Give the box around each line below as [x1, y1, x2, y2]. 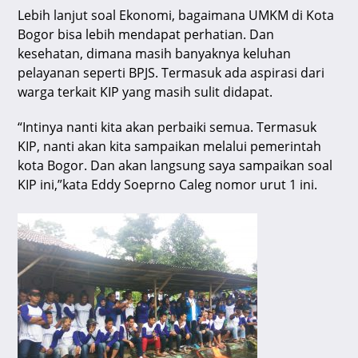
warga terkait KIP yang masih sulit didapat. [18, 83, 273, 101]
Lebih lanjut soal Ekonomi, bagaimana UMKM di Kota [18, 6, 335, 25]
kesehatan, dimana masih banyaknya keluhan [18, 45, 292, 63]
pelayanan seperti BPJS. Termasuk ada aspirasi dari [18, 64, 325, 82]
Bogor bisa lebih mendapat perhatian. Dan [18, 26, 275, 44]
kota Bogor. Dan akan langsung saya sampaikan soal [18, 157, 333, 175]
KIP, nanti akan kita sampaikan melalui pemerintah [18, 137, 322, 156]
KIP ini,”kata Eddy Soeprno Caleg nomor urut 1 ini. [18, 176, 318, 194]
